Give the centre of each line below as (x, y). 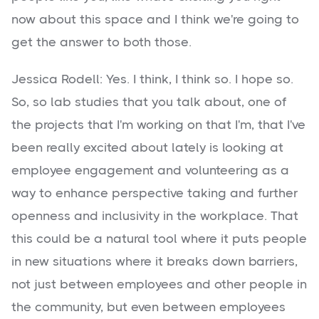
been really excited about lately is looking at (147, 148)
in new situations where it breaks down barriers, (155, 262)
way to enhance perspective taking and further (155, 193)
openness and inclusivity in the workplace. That (155, 216)
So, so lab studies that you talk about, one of (149, 102)
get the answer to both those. (101, 42)
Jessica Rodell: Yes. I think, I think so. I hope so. (152, 79)
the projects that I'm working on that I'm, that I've (158, 125)
